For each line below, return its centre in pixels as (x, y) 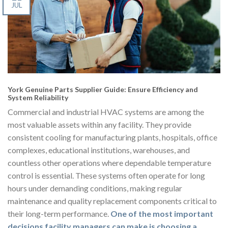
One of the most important (162, 214)
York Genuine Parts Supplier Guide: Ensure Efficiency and (103, 90)
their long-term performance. (59, 214)
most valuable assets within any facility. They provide (99, 125)
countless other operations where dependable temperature (109, 163)
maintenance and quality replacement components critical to (112, 201)
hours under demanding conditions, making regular (95, 188)
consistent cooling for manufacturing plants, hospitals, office (112, 137)
